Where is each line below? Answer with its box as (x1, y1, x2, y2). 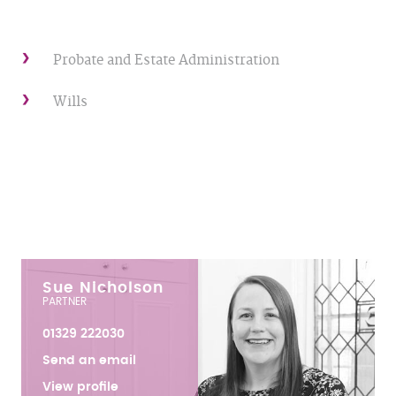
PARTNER (42, 295, 87, 307)
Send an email (42, 354, 136, 367)
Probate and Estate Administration (53, 51, 279, 69)
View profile (42, 380, 118, 393)
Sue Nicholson (42, 280, 164, 295)
